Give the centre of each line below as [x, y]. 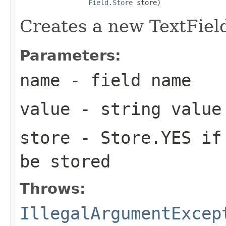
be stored [65, 161]
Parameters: [70, 55]
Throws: [53, 188]
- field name [126, 80]
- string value [146, 109]
